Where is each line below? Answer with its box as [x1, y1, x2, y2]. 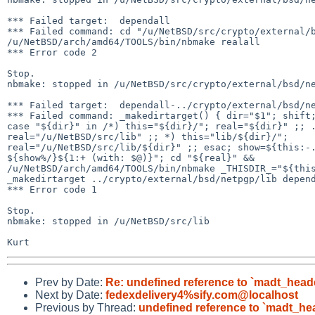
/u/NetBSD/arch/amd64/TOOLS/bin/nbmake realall [7, 36, 260, 47]
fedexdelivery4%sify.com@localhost [105, 288, 298, 301]
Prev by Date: [35, 276, 105, 288]
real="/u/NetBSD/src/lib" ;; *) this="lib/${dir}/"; [7, 131, 294, 142]
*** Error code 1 [7, 184, 97, 195]
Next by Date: [35, 288, 105, 301]
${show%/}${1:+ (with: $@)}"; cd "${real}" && [7, 152, 260, 163]
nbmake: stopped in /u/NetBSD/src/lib [7, 215, 210, 226]
